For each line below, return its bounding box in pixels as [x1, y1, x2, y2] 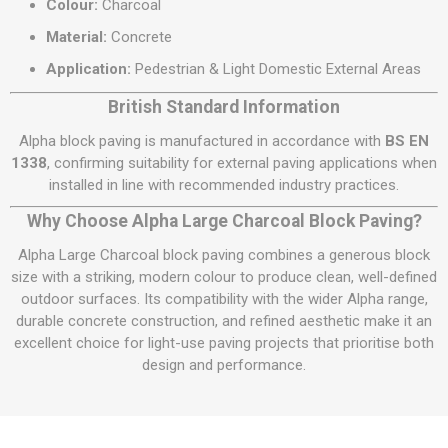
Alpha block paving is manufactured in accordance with [19, 132, 385, 150]
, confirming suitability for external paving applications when [47, 154, 437, 172]
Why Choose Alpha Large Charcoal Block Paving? [26, 211, 422, 231]
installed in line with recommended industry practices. [49, 176, 399, 194]
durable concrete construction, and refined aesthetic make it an [16, 312, 432, 330]
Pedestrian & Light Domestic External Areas [131, 60, 421, 78]
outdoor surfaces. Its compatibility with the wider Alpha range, [20, 290, 428, 308]
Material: [46, 28, 107, 46]
